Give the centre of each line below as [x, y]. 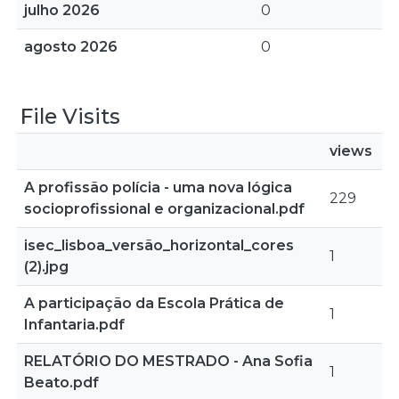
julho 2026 [62, 10]
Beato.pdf [61, 383]
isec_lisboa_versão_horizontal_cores [159, 245]
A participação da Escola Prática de [154, 303]
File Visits [70, 116]
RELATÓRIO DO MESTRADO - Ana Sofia [168, 361]
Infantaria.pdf [74, 325]
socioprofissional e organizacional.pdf [164, 209]
